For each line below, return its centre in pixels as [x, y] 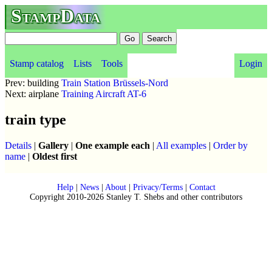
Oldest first [55, 156]
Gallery [53, 145]
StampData [56, 16]
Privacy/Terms [158, 187]
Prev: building [33, 83]
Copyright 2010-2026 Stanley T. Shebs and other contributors [136, 197]
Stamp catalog [37, 63]
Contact [202, 187]
